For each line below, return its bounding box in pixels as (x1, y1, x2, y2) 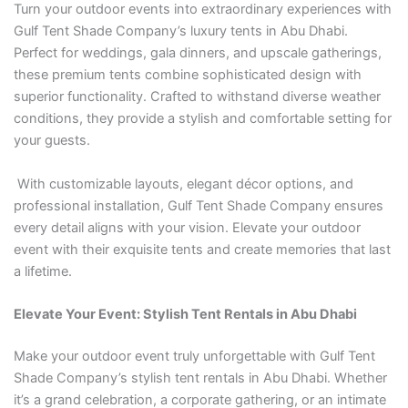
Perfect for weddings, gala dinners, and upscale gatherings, (13, 45, 382, 62)
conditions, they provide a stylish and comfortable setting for (13, 110, 392, 127)
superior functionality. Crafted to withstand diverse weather (13, 88, 381, 106)
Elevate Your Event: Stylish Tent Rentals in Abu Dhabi (13, 305, 357, 322)
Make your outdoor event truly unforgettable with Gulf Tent (13, 347, 375, 364)
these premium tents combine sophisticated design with (13, 66, 362, 84)
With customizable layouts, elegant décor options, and (13, 175, 353, 192)
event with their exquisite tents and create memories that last (13, 240, 391, 258)
